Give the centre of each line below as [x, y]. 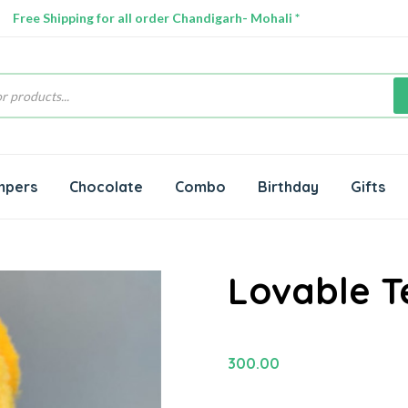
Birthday [288, 187]
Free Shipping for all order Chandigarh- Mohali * [156, 18]
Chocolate [106, 187]
